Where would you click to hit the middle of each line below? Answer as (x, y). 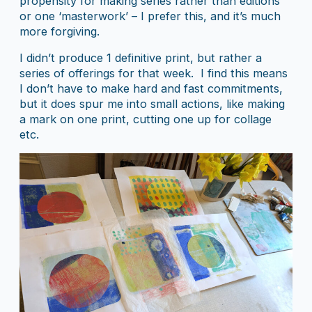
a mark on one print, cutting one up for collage (146, 119)
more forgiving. (61, 31)
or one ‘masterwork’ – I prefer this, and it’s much (150, 16)
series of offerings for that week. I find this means (154, 73)
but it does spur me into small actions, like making (152, 103)
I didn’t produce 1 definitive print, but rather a (141, 57)
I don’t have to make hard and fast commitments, (151, 88)
